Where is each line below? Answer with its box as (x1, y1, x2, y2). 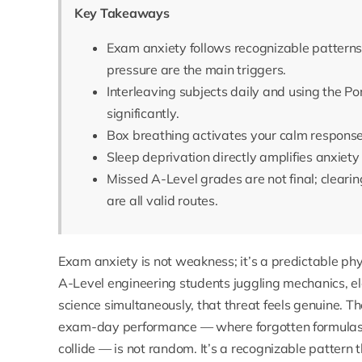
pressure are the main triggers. (106, 61, 287, 78)
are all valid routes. (106, 192, 218, 209)
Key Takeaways (74, 5, 170, 22)
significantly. (106, 105, 179, 122)
